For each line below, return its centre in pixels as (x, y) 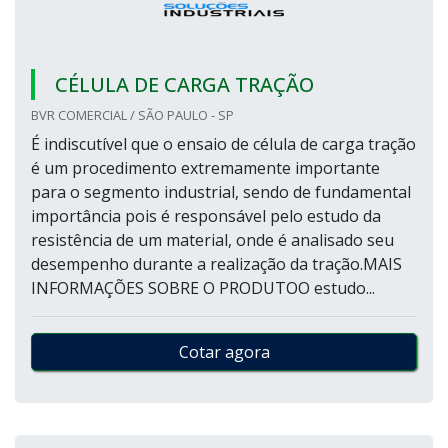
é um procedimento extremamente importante (205, 168)
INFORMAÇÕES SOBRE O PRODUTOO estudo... (203, 288)
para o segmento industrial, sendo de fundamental (221, 192)
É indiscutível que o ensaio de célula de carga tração (223, 144)
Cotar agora (224, 352)
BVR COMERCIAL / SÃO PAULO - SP (132, 115)
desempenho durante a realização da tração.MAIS (216, 264)
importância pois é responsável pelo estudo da (206, 216)
